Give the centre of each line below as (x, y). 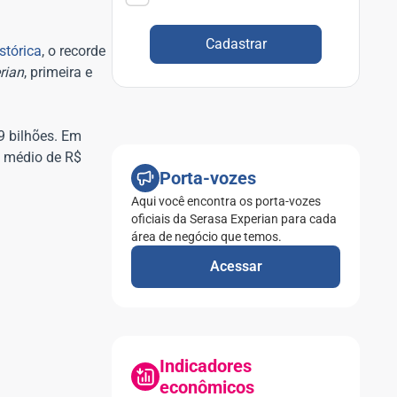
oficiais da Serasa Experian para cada (234, 219)
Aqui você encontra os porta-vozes (226, 201)
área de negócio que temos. (206, 237)
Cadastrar (236, 44)
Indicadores (206, 366)
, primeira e (58, 72)
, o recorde (74, 51)
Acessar (236, 266)
